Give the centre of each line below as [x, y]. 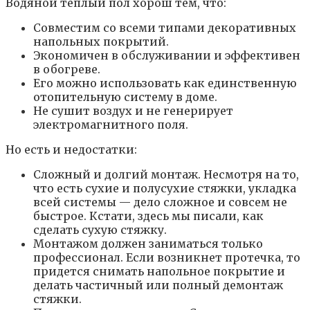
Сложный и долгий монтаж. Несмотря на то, [166, 174]
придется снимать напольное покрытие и [159, 271]
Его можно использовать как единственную [165, 83]
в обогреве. [67, 69]
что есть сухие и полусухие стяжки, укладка [165, 188]
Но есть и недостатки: [71, 149]
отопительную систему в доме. [125, 97]
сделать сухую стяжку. [100, 229]
